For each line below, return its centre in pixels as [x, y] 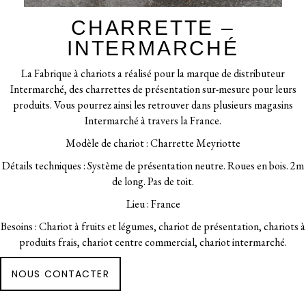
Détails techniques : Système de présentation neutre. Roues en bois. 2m [153, 166]
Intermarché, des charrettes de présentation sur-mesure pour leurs [153, 89]
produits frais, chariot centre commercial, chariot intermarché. [153, 242]
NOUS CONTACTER [60, 274]
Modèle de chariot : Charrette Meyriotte [153, 143]
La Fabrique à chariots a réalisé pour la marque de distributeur [153, 73]
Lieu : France [153, 204]
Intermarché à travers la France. [153, 121]
